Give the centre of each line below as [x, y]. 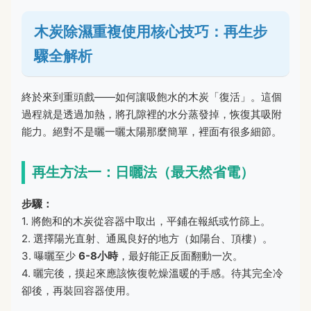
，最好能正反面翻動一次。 [180, 255]
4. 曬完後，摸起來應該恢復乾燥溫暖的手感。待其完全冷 [152, 273]
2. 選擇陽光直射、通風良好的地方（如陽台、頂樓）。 [147, 238]
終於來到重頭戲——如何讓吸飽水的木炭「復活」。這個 [152, 96]
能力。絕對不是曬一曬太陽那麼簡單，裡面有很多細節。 [152, 131]
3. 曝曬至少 [50, 255]
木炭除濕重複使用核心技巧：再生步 [151, 31]
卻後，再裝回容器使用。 [79, 290]
